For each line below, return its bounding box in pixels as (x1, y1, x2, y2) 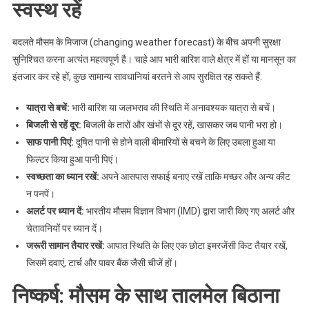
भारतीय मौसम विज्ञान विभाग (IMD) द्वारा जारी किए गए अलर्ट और (83, 206, 295, 217)
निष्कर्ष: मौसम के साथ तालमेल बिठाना (12, 283, 279, 308)
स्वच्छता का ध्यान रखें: (26, 171, 99, 182)
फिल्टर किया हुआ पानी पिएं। (26, 154, 119, 165)
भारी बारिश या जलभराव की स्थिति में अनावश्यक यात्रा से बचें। (69, 102, 276, 113)
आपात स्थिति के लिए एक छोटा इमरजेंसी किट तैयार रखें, (104, 240, 288, 251)
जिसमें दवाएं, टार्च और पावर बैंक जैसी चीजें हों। (26, 257, 178, 268)
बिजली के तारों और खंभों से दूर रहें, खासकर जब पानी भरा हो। (81, 119, 283, 130)
